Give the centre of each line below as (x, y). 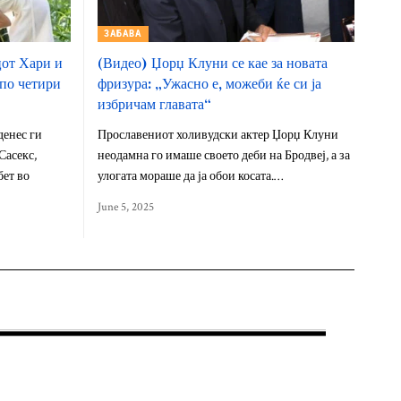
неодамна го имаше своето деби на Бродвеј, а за (223, 155)
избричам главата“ (154, 103)
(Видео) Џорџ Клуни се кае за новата (212, 62)
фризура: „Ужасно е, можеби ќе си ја (209, 83)
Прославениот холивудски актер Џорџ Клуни (218, 135)
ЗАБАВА (123, 34)
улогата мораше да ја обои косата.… (190, 176)
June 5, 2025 (125, 207)
